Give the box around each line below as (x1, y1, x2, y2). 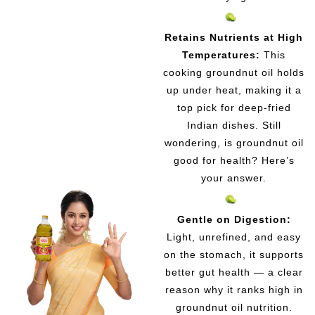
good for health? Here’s (173, 155, 295, 167)
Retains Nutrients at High (165, 32, 304, 44)
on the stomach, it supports (164, 248, 304, 260)
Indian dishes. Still (186, 120, 281, 131)
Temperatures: (182, 49, 261, 61)
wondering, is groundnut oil (164, 137, 304, 149)
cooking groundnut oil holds (163, 67, 305, 79)
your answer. (201, 172, 267, 184)
